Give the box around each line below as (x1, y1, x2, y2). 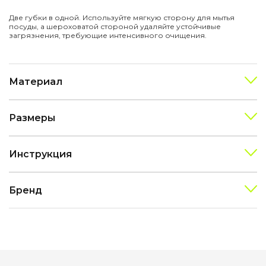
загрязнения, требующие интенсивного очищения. (9, 30, 207, 40)
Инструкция (9, 148, 72, 160)
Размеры (9, 112, 55, 123)
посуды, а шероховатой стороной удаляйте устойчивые (9, 21, 221, 31)
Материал (9, 75, 62, 87)
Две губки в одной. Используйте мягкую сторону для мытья (9, 12, 235, 22)
